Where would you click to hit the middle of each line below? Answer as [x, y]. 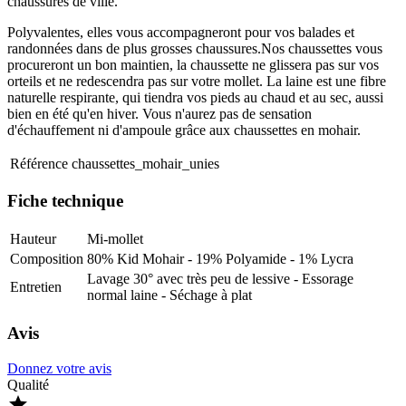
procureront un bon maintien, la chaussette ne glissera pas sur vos [193, 64]
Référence [39, 163]
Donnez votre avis [59, 368]
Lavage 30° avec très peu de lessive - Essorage [220, 279]
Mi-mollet [115, 239]
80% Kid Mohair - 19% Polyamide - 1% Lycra [220, 259]
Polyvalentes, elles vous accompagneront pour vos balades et [181, 32]
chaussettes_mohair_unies [145, 163]
